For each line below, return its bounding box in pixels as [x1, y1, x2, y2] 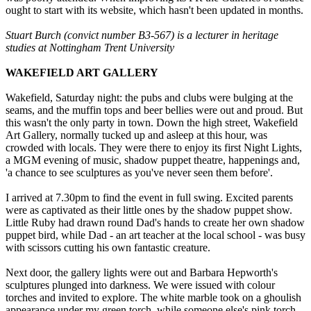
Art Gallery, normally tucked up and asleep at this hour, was [6, 129, 267, 142]
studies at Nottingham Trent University [6, 42, 174, 54]
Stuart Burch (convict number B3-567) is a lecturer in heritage [6, 29, 278, 42]
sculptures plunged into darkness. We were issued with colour [6, 279, 275, 292]
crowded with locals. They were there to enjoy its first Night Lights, [6, 142, 302, 154]
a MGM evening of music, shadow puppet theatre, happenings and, [6, 154, 300, 167]
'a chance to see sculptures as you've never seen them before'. [6, 167, 273, 179]
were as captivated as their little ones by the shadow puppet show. [6, 204, 292, 217]
